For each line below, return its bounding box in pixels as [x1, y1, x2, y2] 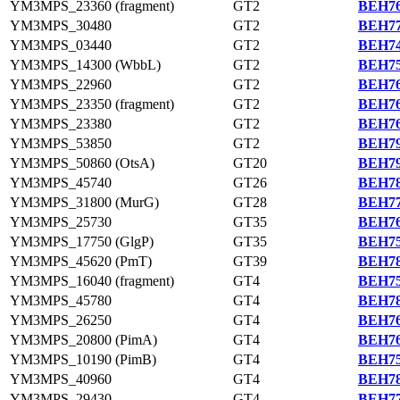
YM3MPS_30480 [10, 18, 112, 33]
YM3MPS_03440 [10, 37, 112, 53]
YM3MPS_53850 [10, 136, 112, 151]
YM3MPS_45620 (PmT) [10, 254, 152, 269]
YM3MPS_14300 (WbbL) [10, 57, 161, 72]
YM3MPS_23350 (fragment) [10, 96, 174, 112]
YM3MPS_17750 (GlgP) [10, 234, 154, 249]
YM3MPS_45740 [10, 175, 112, 190]
